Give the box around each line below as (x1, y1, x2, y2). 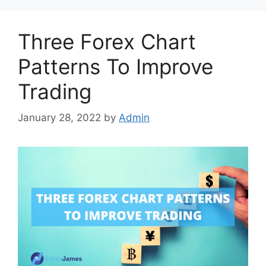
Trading (18, 78, 91, 104)
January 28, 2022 (18, 112, 101, 124)
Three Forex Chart (18, 28, 196, 54)
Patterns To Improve (18, 53, 213, 79)
